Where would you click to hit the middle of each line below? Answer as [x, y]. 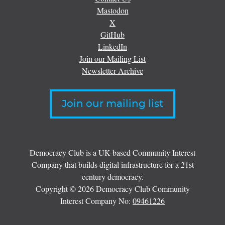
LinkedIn [113, 46]
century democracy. [113, 177]
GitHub [113, 34]
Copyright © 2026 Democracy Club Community [113, 189]
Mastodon [113, 10]
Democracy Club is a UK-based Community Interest [113, 153]
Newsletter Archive [113, 70]
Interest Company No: [96, 201]
